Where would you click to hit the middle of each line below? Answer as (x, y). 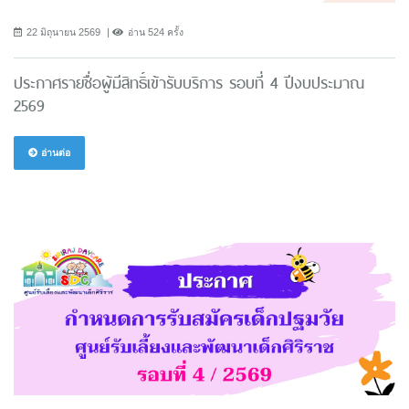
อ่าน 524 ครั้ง (156, 31)
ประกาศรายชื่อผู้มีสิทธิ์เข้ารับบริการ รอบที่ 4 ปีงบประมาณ (189, 83)
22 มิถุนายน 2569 (63, 31)
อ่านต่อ (54, 152)
